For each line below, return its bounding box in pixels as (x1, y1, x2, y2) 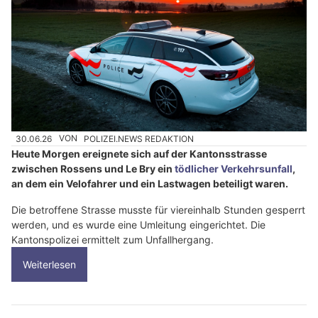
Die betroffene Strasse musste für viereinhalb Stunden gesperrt (11, 203, 305, 216)
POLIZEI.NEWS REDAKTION (84, 133, 194, 144)
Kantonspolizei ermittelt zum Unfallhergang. (11, 233, 214, 246)
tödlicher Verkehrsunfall (175, 162, 292, 175)
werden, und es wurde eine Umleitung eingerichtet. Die (11, 218, 265, 231)
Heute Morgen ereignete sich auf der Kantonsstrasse (11, 147, 267, 160)
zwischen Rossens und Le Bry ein (11, 162, 175, 175)
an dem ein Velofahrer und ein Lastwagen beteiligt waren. (11, 177, 288, 190)
